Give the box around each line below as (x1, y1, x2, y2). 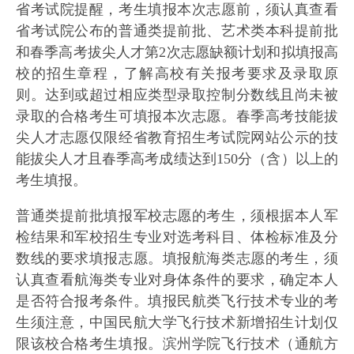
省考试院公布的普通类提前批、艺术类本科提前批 (16, 23, 338, 39)
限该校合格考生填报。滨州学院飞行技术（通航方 (16, 336, 338, 352)
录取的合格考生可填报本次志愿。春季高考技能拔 (16, 108, 338, 124)
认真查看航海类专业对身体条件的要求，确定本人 (16, 272, 338, 288)
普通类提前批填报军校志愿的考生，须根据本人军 (16, 208, 338, 224)
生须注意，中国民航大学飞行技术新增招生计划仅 (16, 314, 338, 330)
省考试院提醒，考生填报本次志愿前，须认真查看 (16, 2, 338, 17)
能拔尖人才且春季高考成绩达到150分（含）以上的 (16, 151, 338, 167)
